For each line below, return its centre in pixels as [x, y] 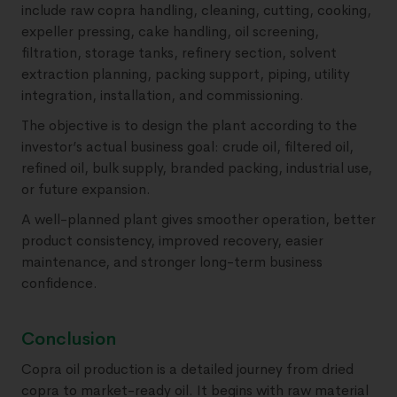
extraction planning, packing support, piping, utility [186, 74]
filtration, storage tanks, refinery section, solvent [179, 53]
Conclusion [69, 339]
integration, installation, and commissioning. [163, 96]
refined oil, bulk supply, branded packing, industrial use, [197, 168]
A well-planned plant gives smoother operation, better [198, 220]
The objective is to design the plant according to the [189, 126]
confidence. [59, 284]
